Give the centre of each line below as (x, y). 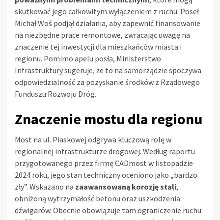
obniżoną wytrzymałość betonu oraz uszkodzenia (97, 199)
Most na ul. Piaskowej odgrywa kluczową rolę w (93, 140)
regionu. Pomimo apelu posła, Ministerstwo (88, 59)
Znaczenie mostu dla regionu (109, 119)
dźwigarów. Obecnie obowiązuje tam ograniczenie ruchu (108, 210)
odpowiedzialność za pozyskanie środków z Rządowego (107, 82)
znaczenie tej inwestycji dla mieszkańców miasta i (98, 47)
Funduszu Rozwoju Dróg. (55, 94)
